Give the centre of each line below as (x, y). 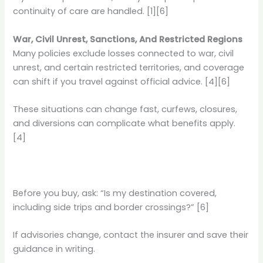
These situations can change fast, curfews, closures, (125, 109)
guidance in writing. (54, 249)
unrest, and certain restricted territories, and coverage (129, 67)
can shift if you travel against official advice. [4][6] (122, 81)
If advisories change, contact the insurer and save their (131, 235)
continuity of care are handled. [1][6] (91, 11)
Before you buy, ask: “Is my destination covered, (115, 193)
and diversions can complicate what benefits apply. (124, 124)
